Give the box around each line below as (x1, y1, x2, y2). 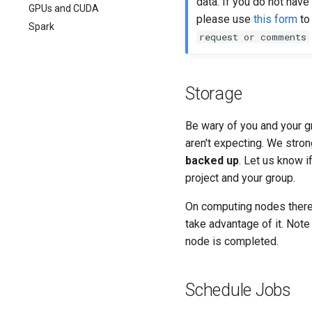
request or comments (199, 31, 306, 43)
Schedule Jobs (185, 280, 291, 300)
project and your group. (185, 171, 295, 185)
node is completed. (185, 235, 279, 248)
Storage (185, 84, 242, 104)
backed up (185, 154, 239, 167)
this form (253, 13, 297, 26)
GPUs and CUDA (29, 2, 99, 14)
